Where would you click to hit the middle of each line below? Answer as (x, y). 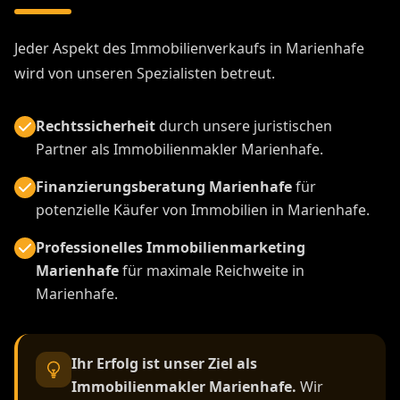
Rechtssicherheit (96, 126)
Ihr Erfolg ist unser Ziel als (164, 364)
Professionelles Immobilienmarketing (171, 248)
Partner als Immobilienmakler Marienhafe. (179, 150)
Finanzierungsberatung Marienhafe (164, 187)
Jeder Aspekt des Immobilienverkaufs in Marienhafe (189, 49)
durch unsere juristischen (244, 126)
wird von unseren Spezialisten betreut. (145, 74)
